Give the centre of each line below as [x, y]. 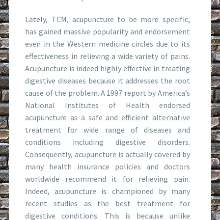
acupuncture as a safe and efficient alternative [108, 117]
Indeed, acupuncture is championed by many [108, 191]
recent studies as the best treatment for [108, 203]
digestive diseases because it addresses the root [108, 80]
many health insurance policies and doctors [108, 166]
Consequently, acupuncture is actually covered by [108, 154]
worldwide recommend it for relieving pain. [108, 179]
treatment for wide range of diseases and [108, 129]
